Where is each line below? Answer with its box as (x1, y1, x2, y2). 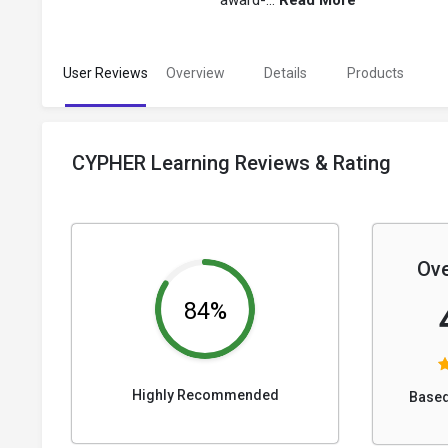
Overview (165, 65, 225, 82)
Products (346, 65, 404, 82)
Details (263, 65, 307, 82)
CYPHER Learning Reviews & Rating (72, 151, 391, 176)
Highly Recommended (131, 387, 279, 404)
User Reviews (62, 65, 148, 82)
